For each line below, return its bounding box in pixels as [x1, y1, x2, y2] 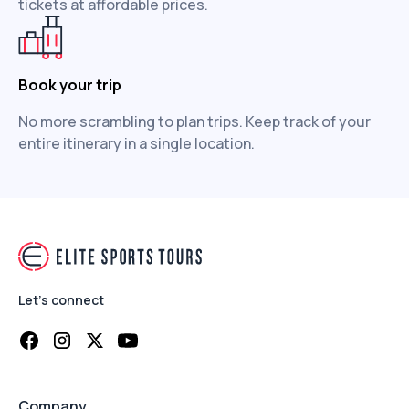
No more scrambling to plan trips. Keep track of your [18, 111, 371, 131]
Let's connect [18, 291, 104, 309]
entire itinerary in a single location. [18, 133, 255, 153]
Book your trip [18, 75, 121, 95]
